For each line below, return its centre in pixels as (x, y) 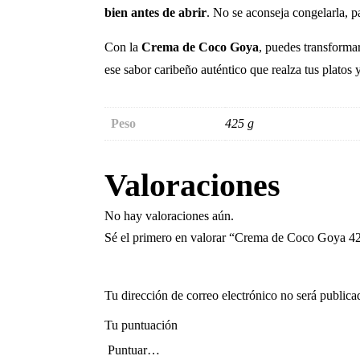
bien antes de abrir (155, 12)
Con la (123, 47)
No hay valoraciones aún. (169, 215)
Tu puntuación (141, 325)
